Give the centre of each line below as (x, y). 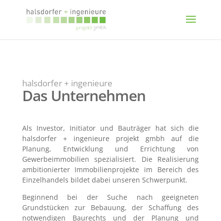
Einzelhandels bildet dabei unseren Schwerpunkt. (105, 180)
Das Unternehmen (84, 95)
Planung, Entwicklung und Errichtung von (110, 149)
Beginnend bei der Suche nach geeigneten (110, 197)
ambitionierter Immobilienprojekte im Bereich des (110, 169)
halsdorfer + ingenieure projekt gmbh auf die (110, 138)
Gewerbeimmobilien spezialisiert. (82, 159)
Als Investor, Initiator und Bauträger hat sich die (110, 128)
